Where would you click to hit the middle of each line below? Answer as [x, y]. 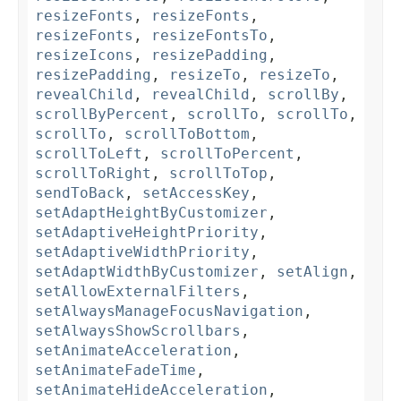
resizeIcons [84, 55]
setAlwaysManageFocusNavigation [169, 311]
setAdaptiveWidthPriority [142, 252]
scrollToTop [218, 174]
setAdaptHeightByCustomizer [151, 213]
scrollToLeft [89, 154]
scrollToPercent [227, 154]
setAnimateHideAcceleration [151, 390]
